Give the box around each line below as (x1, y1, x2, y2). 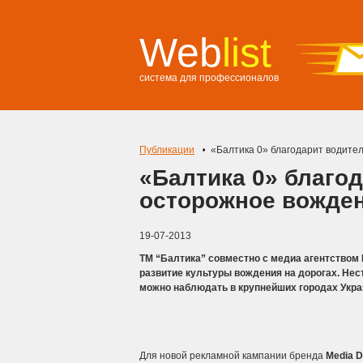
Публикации (139, 144, 194, 156)
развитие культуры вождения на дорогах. (139, 267, 342, 279)
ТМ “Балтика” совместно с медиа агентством (139, 253, 361, 264)
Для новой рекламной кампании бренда (139, 350, 326, 361)
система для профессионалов (139, 72, 279, 83)
